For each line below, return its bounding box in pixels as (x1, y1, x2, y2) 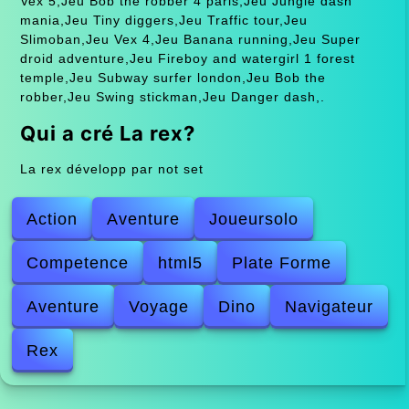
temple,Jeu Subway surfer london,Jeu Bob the (19, 69, 326, 85)
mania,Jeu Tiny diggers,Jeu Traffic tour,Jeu (19, 12, 308, 27)
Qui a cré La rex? (19, 121, 195, 145)
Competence (26, 253, 130, 272)
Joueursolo (209, 209, 299, 228)
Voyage (129, 297, 190, 316)
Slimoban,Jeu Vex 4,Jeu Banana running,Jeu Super (19, 31, 361, 47)
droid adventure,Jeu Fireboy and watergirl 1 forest (19, 50, 355, 66)
